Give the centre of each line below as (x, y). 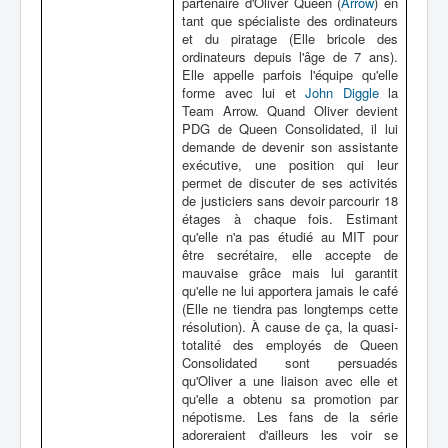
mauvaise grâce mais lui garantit (290, 272)
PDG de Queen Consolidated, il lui (290, 128)
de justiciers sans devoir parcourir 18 (290, 200)
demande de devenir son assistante (290, 146)
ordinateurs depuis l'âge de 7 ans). (290, 56)
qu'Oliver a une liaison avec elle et (290, 380)
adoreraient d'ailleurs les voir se (290, 434)
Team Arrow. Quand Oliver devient (290, 110)
